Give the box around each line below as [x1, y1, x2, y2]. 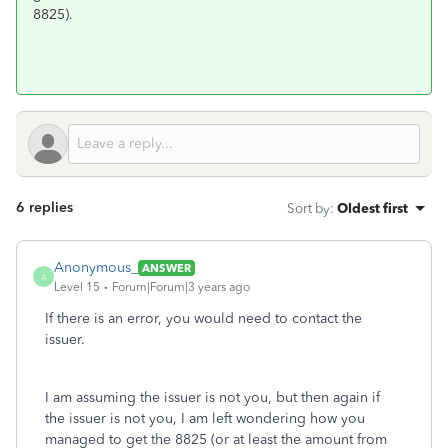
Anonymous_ [54, 259, 138, 276]
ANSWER [142, 260, 191, 275]
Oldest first [337, 200, 408, 216]
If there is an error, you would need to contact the [45, 310, 362, 327]
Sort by [287, 200, 330, 216]
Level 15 [54, 280, 100, 294]
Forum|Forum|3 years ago [112, 280, 250, 294]
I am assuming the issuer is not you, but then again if [45, 389, 380, 406]
